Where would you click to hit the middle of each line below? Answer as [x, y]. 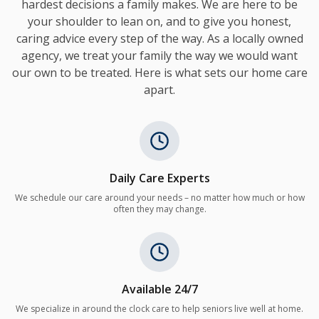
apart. [159, 90]
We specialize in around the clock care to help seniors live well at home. [159, 309]
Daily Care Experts [159, 178]
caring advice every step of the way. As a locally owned [159, 39]
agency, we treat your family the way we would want [159, 56]
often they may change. [159, 209]
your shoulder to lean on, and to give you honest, [159, 22]
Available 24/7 [159, 289]
